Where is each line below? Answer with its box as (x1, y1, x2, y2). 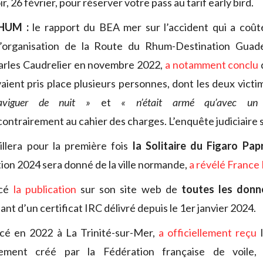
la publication (13, 183, 76, 196)
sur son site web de (76, 183, 182, 196)
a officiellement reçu (159, 226, 257, 240)
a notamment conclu (164, 58, 259, 72)
